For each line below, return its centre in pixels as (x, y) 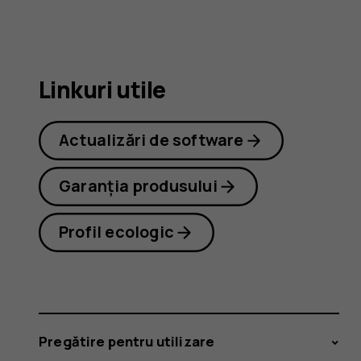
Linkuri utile (102, 89)
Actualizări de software (151, 140)
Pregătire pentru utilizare (127, 341)
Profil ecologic (117, 232)
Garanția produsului (138, 186)
